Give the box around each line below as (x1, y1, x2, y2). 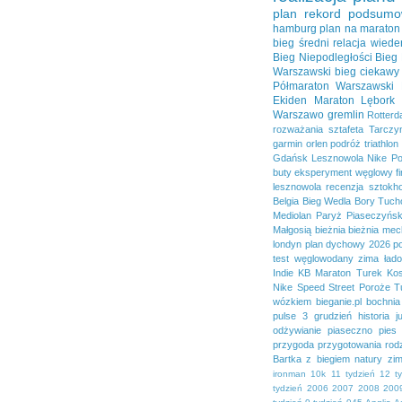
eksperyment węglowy (294, 166, 393, 178)
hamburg (273, 22, 317, 35)
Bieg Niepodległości (273, 50, 372, 64)
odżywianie (273, 324, 321, 336)
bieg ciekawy (335, 65, 400, 78)
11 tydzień (330, 368, 375, 379)
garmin (273, 137, 302, 149)
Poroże (358, 281, 390, 293)
